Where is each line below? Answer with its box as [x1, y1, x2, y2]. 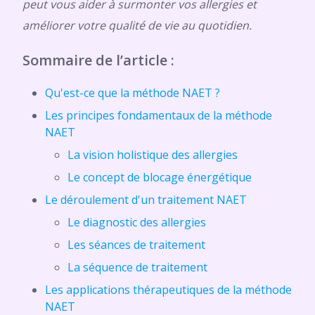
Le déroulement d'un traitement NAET [45, 192, 247, 207]
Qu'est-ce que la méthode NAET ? [45, 85, 220, 101]
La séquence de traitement [67, 259, 207, 275]
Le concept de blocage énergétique [67, 169, 252, 185]
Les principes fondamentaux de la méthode [45, 108, 272, 123]
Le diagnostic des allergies [67, 214, 206, 230]
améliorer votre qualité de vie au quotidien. [22, 18, 252, 33]
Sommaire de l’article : [22, 51, 174, 70]
